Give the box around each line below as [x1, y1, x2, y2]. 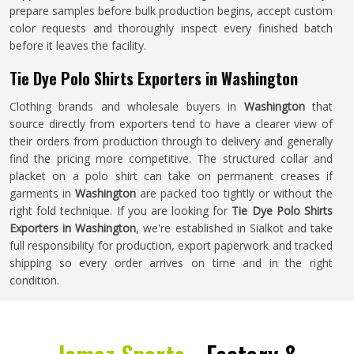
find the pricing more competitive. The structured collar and [9, 151, 333, 166]
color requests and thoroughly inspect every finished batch [9, 21, 333, 36]
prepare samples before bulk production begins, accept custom [9, 3, 333, 18]
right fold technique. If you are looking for [9, 203, 232, 218]
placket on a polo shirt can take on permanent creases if [9, 168, 333, 183]
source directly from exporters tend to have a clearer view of [9, 116, 333, 131]
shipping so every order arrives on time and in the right [9, 255, 333, 270]
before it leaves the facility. [9, 38, 146, 53]
